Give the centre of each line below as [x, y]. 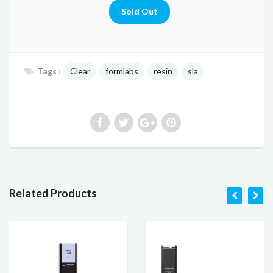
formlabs [122, 71]
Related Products [53, 193]
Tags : [49, 71]
